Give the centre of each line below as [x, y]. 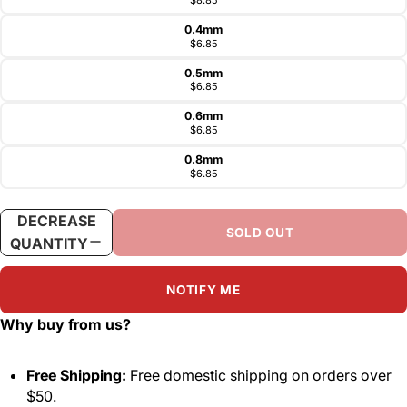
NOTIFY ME [203, 289]
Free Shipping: [76, 376]
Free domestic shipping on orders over [258, 376]
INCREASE [200, 221]
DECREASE [56, 221]
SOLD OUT [260, 232]
